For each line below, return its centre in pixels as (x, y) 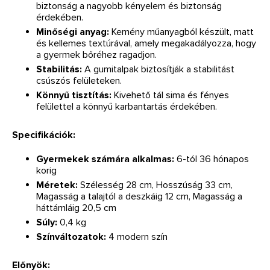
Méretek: (57, 185)
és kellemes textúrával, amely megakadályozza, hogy (146, 43)
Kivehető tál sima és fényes (171, 95)
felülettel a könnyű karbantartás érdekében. (127, 106)
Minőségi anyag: (73, 32)
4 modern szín (138, 237)
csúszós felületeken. (79, 80)
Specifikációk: (44, 135)
